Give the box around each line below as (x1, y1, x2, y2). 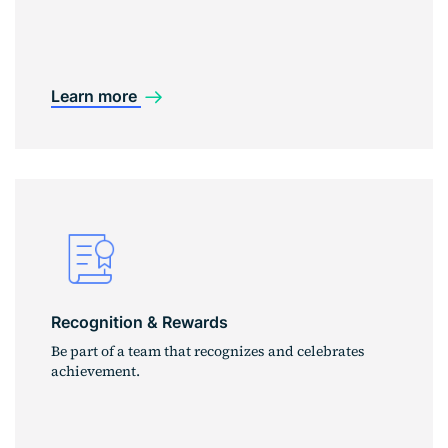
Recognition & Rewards (51, 312, 228, 333)
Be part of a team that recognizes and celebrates (51, 341, 365, 362)
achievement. (51, 361, 140, 382)
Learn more (51, 85, 141, 106)
